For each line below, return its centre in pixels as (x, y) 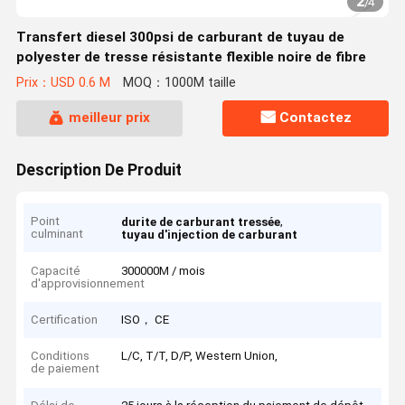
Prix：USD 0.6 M (63, 83)
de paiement (66, 369)
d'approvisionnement (88, 283)
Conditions (61, 356)
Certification (65, 320)
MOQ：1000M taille (179, 83)
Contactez (316, 118)
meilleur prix (109, 118)
